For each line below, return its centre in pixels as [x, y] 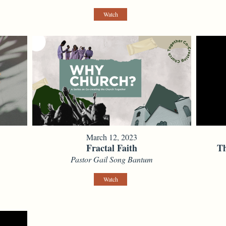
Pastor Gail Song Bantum [112, 159]
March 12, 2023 [112, 137]
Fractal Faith [112, 148]
